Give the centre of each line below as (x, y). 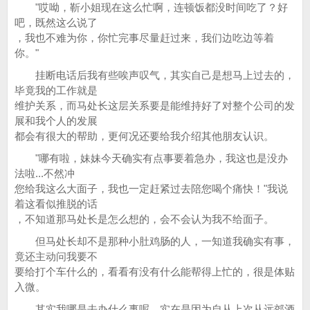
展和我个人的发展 (56, 121)
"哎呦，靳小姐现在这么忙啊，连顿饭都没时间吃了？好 (151, 7)
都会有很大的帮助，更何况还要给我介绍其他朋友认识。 (144, 136)
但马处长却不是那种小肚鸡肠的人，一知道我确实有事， (155, 241)
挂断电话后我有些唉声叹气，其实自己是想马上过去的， (155, 75)
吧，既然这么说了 (56, 22)
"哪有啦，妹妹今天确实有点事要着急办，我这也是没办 (151, 158)
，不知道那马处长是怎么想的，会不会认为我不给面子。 (144, 219)
